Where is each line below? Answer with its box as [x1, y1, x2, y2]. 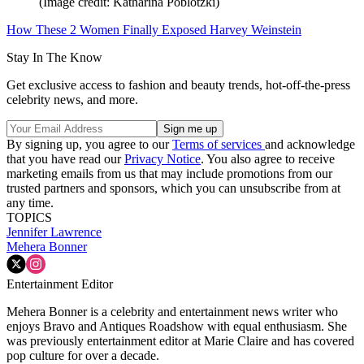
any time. [6, 195, 54, 210]
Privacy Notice [124, 151, 201, 166]
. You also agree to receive [201, 151, 335, 166]
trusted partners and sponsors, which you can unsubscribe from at [6, 180, 340, 195]
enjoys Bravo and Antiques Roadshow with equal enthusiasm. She [6, 318, 347, 333]
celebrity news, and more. [6, 92, 138, 106]
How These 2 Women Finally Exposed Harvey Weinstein [6, 22, 301, 37]
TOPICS [6, 210, 52, 224]
